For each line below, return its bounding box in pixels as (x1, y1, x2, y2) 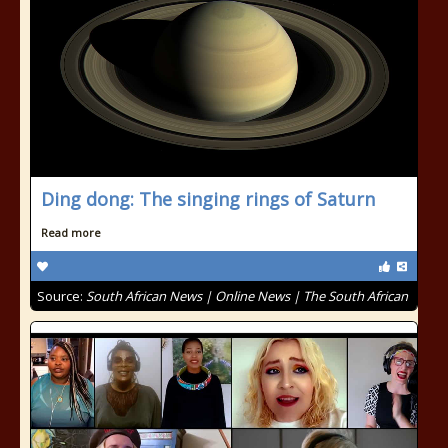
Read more (41, 225, 101, 240)
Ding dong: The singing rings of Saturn (41, 187, 375, 211)
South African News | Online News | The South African (86, 287, 408, 305)
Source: (37, 287, 86, 305)
